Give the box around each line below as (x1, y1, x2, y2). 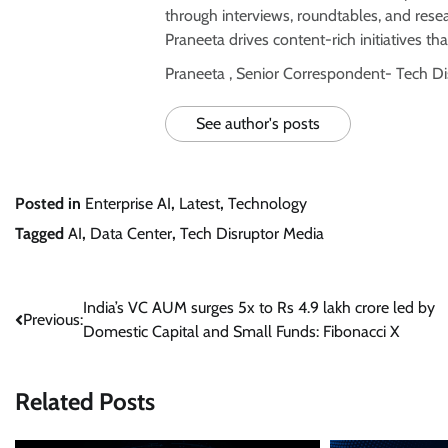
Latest (179, 194, 220, 214)
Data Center (90, 224, 172, 244)
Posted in (15, 194, 85, 214)
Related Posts (15, 387, 155, 417)
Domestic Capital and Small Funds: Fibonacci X (83, 322, 399, 342)
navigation (14, 334, 122, 364)
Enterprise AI (85, 194, 171, 214)
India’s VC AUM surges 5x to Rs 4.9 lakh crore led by (83, 298, 435, 318)
